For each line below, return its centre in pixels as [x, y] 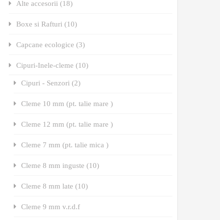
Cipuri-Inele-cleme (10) [53, 65]
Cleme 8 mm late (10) [55, 186]
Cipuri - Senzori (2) [51, 82]
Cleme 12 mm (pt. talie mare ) [67, 124]
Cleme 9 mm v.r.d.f [51, 206]
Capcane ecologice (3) [51, 44]
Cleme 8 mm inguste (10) [60, 165]
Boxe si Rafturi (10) [47, 24]
